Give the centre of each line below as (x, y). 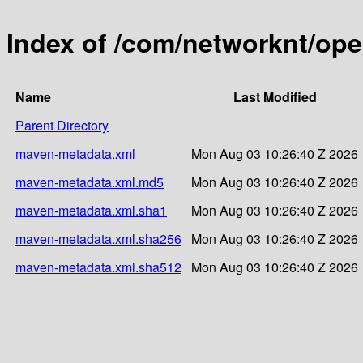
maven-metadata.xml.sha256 (98, 238)
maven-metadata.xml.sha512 (98, 267)
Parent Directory (62, 125)
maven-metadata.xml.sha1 (91, 210)
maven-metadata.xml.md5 (90, 181)
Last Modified (275, 96)
